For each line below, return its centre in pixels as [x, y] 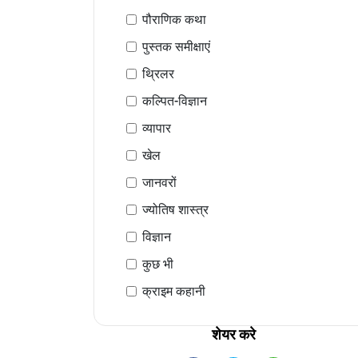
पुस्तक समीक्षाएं [176, 47]
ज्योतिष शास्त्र [175, 210]
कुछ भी [158, 264]
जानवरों [159, 183]
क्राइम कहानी [174, 291]
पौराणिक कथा [174, 20]
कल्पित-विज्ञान [175, 101]
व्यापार [157, 128]
